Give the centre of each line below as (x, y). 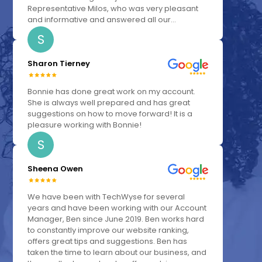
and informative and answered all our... (102, 20)
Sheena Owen (56, 169)
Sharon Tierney (59, 64)
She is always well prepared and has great (109, 103)
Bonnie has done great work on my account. (112, 92)
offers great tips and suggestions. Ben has (108, 242)
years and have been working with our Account (117, 208)
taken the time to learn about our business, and (117, 253)
